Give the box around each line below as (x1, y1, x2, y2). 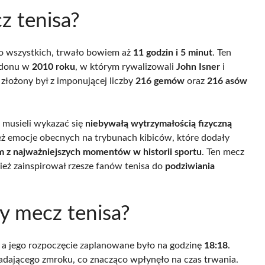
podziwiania (165, 161, 215, 171)
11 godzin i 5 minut (133, 47, 212, 57)
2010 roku (32, 62, 75, 72)
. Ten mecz (202, 147, 244, 157)
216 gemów (135, 76, 185, 86)
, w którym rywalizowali (75, 62, 176, 72)
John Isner (176, 62, 220, 72)
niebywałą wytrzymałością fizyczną (85, 118, 232, 128)
